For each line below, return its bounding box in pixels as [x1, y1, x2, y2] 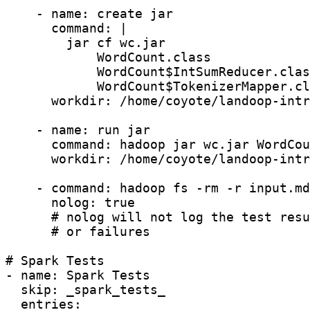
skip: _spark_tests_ [6, 282, 165, 297]
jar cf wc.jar [6, 35, 165, 50]
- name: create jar [6, 6, 173, 21]
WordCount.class [6, 49, 211, 64]
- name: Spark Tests [6, 267, 150, 282]
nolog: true [6, 194, 135, 210]
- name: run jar [6, 122, 150, 137]
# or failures [6, 224, 150, 239]
